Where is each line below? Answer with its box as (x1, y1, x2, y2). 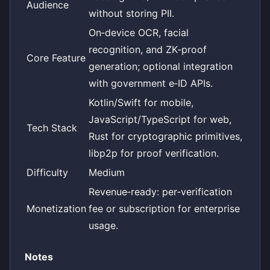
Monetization (27, 202, 86, 215)
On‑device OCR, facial (89, 26, 189, 39)
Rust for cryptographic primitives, (89, 130, 242, 142)
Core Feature (27, 51, 86, 64)
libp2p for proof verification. (89, 146, 219, 159)
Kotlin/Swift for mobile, (89, 96, 193, 108)
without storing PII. (89, 7, 174, 19)
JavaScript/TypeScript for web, (89, 113, 231, 125)
